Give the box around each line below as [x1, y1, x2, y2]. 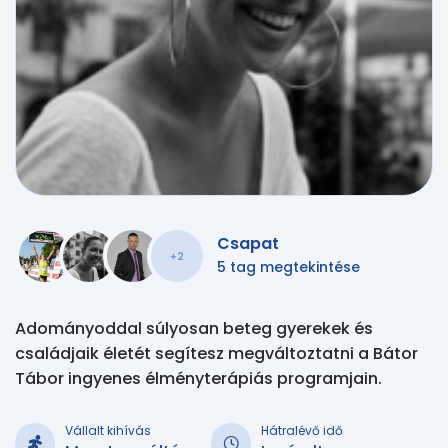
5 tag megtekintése [217, 257, 360, 277]
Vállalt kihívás [65, 422, 151, 439]
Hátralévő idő [261, 422, 343, 439]
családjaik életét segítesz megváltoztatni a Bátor [15, 342, 418, 365]
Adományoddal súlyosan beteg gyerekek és [15, 317, 373, 340]
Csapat [217, 232, 279, 255]
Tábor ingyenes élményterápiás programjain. [15, 367, 382, 390]
